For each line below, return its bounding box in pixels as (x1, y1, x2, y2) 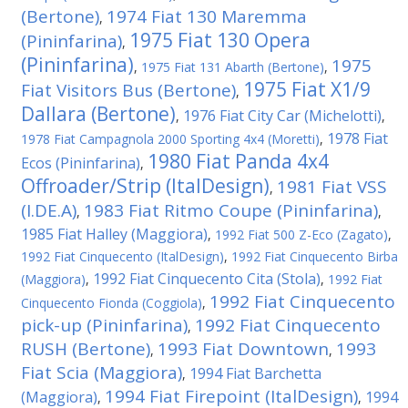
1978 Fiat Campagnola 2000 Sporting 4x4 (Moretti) (21, 130, 320, 148)
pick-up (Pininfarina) (21, 313, 188, 337)
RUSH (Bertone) (21, 337, 150, 361)
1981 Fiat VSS (277, 175, 387, 199)
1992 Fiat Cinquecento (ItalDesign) (21, 248, 224, 265)
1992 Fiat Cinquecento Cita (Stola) (93, 269, 321, 289)
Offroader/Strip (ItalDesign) (21, 173, 270, 199)
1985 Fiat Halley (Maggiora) (21, 224, 208, 244)
